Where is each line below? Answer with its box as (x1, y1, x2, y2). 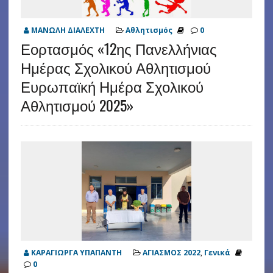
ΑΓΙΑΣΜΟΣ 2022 (142, 247, 200, 258)
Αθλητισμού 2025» (20, 93, 133, 116)
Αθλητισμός (125, 24, 172, 35)
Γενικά (204, 247, 230, 258)
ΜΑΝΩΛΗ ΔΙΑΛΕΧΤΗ (30, 24, 105, 35)
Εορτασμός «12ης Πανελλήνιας (20, 37, 217, 59)
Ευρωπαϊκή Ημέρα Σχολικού (20, 74, 204, 97)
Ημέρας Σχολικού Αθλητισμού (20, 55, 211, 78)
